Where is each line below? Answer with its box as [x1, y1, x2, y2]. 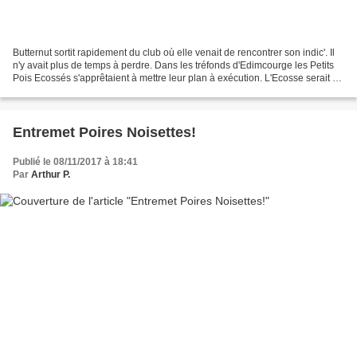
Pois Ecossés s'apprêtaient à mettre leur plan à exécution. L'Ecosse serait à [13, 73, 338, 84]
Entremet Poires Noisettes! [13, 124, 196, 141]
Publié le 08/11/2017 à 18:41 [13, 156, 138, 168]
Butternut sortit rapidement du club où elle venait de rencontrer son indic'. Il [13, 47, 335, 59]
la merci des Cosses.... [13, 85, 110, 97]
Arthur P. [31, 169, 70, 181]
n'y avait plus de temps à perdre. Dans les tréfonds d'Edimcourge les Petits [13, 60, 334, 72]
